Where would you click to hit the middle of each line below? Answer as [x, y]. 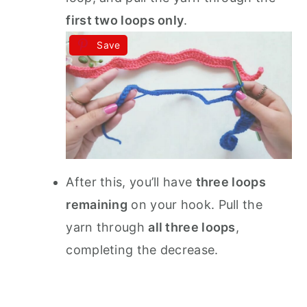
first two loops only [125, 20]
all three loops [192, 228]
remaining [97, 205]
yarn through [107, 228]
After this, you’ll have [131, 182]
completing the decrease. [142, 250]
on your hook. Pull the [195, 205]
